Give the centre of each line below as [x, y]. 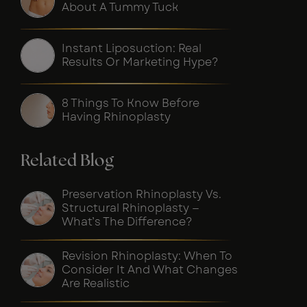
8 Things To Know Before [131, 103]
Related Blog [67, 161]
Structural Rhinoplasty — [131, 208]
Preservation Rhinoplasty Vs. [142, 194]
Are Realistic [96, 283]
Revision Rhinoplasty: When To [147, 256]
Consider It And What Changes [150, 269]
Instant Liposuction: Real [132, 48]
